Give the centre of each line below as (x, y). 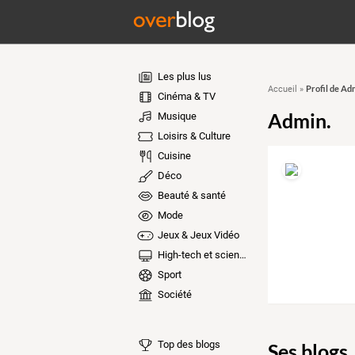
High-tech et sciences (197, 255)
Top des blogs (187, 344)
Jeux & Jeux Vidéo (197, 235)
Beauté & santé (190, 195)
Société (173, 294)
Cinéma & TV (185, 96)
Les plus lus (183, 76)
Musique (176, 116)
